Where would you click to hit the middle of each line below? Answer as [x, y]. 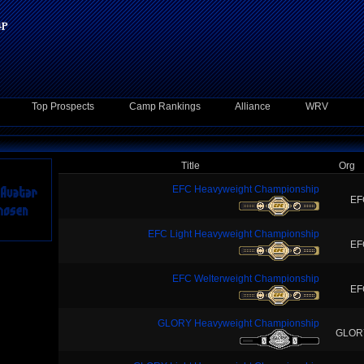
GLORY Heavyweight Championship [238, 323]
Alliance [253, 106]
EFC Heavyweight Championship [246, 189]
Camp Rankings [165, 106]
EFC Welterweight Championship [246, 279]
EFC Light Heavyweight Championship [234, 234]
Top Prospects [63, 106]
